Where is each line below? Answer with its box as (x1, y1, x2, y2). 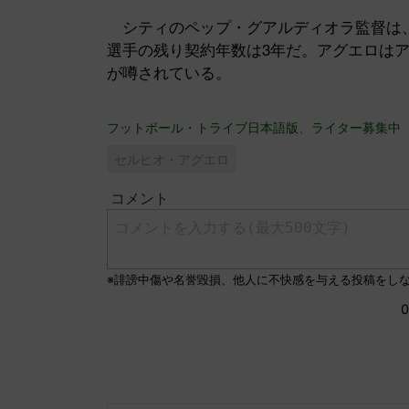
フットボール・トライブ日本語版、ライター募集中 (107, 116, 401, 136)
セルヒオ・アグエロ (114, 149, 229, 168)
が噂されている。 (107, 59, 231, 83)
